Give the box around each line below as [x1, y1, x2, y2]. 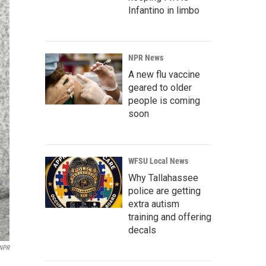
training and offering [128, 211, 211, 223]
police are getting [128, 185, 201, 197]
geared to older [128, 82, 192, 94]
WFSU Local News [128, 156, 188, 166]
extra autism [128, 198, 179, 210]
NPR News [128, 53, 163, 63]
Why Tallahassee [128, 172, 198, 184]
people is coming [128, 95, 200, 107]
